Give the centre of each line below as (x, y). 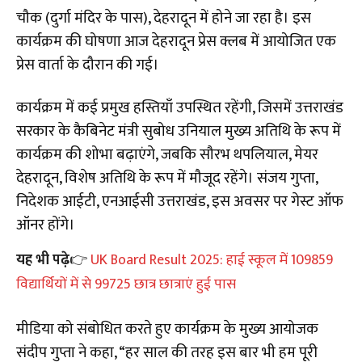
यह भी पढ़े (43, 260)
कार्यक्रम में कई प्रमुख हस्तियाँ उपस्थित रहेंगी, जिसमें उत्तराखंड (180, 107)
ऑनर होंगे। (46, 225)
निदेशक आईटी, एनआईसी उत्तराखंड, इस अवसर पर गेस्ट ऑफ (180, 201)
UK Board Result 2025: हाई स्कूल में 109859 (212, 260)
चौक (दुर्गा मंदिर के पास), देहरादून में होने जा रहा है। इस (164, 18)
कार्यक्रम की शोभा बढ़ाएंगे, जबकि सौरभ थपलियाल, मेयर (167, 154)
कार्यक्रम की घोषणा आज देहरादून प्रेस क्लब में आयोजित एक (176, 41)
